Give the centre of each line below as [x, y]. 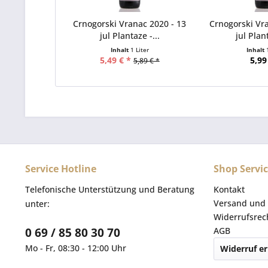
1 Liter [139, 50]
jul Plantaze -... [130, 36]
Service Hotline [61, 169]
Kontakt [229, 189]
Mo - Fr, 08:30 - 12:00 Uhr [76, 248]
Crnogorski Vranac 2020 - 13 [130, 24]
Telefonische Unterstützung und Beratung [110, 189]
